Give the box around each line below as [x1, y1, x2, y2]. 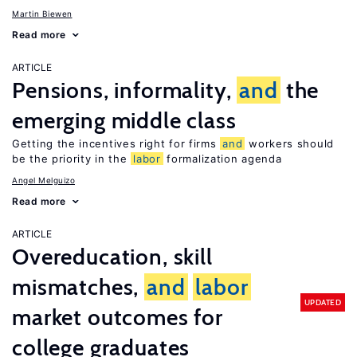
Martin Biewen [12, 9, 73, 18]
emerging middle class [12, 107, 237, 134]
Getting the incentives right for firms [12, 137, 221, 150]
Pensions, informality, [12, 76, 237, 104]
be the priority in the [12, 152, 131, 165]
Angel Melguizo [12, 175, 75, 185]
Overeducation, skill [12, 243, 213, 270]
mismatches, [12, 273, 145, 300]
